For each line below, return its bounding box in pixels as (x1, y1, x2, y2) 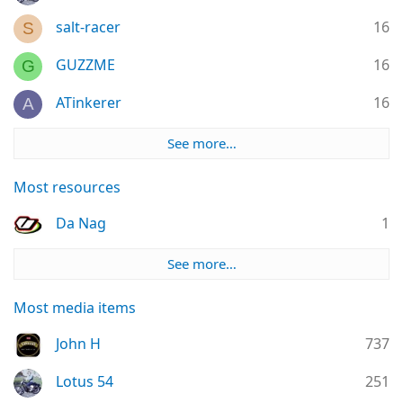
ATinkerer (56, 93, 121, 113)
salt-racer (56, 17, 121, 38)
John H (56, 334, 101, 354)
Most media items (13, 297, 136, 318)
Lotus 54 (56, 372, 113, 392)
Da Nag (56, 213, 106, 234)
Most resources (13, 176, 121, 197)
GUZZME (56, 55, 115, 76)
